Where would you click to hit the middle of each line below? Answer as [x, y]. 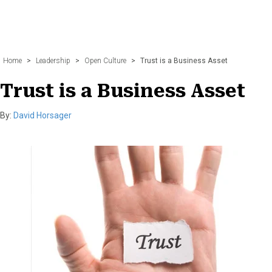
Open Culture [105, 60]
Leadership [53, 60]
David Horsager [42, 115]
